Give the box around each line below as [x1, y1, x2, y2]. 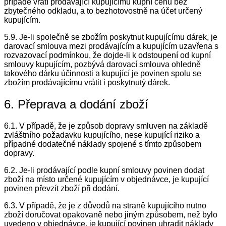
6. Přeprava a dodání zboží [4, 97, 148, 111]
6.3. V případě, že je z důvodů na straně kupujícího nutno [4, 201, 206, 210]
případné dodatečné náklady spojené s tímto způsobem [4, 139, 201, 148]
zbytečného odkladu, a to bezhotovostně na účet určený [4, 7, 202, 16]
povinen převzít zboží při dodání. [4, 184, 120, 193]
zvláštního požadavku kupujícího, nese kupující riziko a [4, 130, 200, 139]
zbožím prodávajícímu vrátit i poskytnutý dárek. [4, 78, 170, 87]
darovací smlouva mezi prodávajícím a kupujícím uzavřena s [4, 42, 218, 51]
